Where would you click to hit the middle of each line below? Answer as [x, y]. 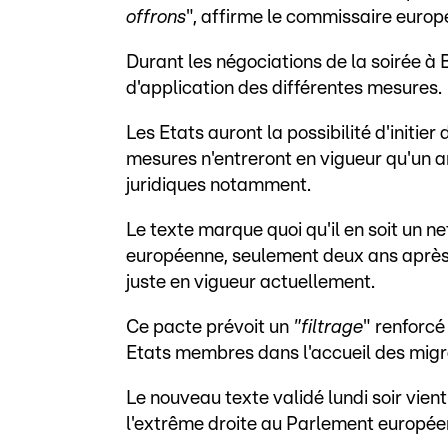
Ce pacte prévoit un [209, 328]
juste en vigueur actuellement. [250, 283]
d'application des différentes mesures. [284, 89]
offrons [156, 18]
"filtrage [328, 328]
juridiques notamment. [218, 186]
